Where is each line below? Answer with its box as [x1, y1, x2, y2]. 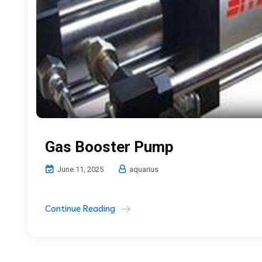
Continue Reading [45, 202, 115, 214]
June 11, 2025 [56, 164, 104, 174]
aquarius [127, 164, 158, 174]
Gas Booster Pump [45, 137, 174, 156]
